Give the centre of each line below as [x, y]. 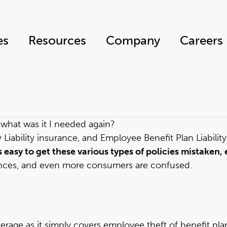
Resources [57, 40]
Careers [201, 40]
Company [133, 40]
